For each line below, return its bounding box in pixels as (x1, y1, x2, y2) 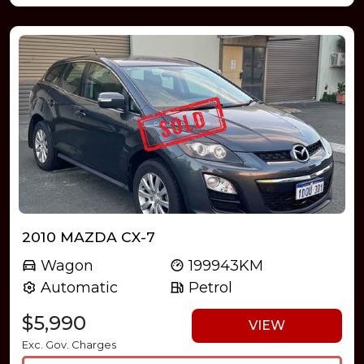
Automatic (37, 278, 118, 297)
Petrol (184, 278, 233, 297)
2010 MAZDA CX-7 (22, 227, 155, 245)
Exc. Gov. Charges (22, 337, 116, 351)
